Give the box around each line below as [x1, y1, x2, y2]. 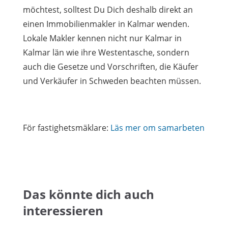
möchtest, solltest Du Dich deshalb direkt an [23, 4, 193, 15]
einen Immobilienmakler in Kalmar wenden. [23, 18, 189, 30]
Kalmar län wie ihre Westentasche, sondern [23, 47, 189, 58]
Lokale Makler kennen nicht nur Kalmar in [23, 33, 182, 44]
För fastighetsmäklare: [23, 122, 110, 133]
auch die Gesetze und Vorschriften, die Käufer [23, 61, 198, 72]
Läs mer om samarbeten [110, 122, 205, 133]
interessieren [23, 202, 103, 219]
